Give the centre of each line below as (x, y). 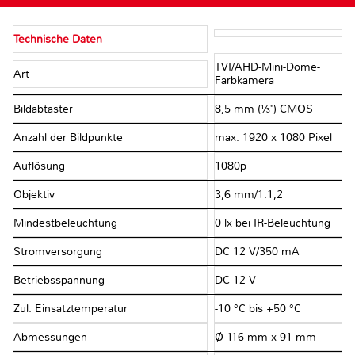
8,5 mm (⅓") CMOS (263, 109)
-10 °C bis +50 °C (258, 309)
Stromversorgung (59, 252)
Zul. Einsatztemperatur (72, 309)
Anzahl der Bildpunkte (70, 138)
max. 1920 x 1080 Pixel (273, 138)
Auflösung (41, 166)
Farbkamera (244, 81)
